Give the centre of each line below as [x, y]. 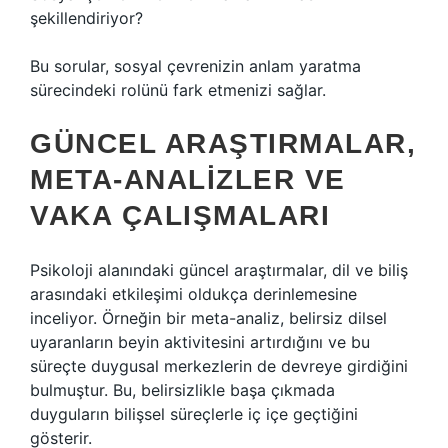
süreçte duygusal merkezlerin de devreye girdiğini [219, 366]
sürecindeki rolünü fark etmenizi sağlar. [178, 90]
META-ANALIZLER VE [188, 179]
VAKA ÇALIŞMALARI [180, 215]
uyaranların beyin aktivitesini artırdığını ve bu [200, 342]
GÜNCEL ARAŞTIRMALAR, [223, 143]
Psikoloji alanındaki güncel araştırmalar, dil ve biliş [219, 270]
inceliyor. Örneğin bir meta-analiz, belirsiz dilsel [208, 318]
